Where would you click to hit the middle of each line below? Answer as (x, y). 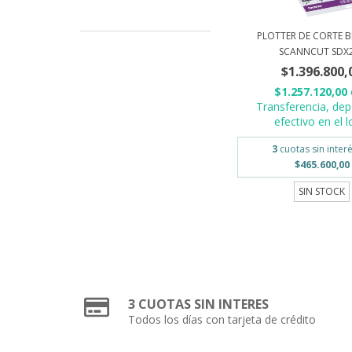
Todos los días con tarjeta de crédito (222, 319)
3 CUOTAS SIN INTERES (199, 304)
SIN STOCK (322, 191)
